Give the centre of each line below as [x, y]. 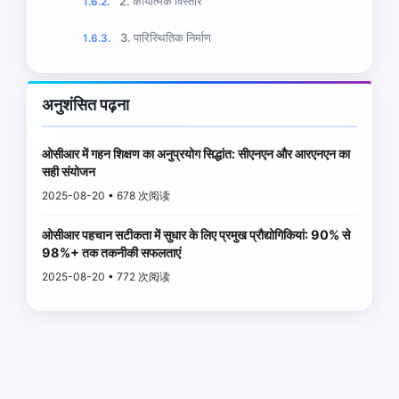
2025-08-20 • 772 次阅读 [106, 276]
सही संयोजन [69, 171]
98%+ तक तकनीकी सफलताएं [111, 252]
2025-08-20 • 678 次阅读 [106, 195]
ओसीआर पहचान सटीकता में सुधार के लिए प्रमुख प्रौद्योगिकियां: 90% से [196, 234]
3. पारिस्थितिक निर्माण [166, 37]
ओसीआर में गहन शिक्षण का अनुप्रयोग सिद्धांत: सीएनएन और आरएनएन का [196, 153]
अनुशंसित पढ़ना [85, 104]
